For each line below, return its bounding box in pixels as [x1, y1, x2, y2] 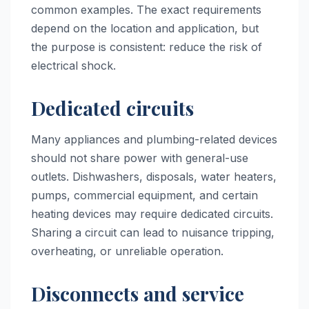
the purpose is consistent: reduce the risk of [31, 39, 262, 54]
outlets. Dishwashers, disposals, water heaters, [31, 169, 277, 183]
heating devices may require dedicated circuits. [31, 206, 273, 221]
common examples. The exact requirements [31, 2, 261, 17]
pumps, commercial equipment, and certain [31, 188, 258, 202]
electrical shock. [31, 58, 116, 72]
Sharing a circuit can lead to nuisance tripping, [31, 225, 275, 239]
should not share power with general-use [31, 150, 248, 165]
